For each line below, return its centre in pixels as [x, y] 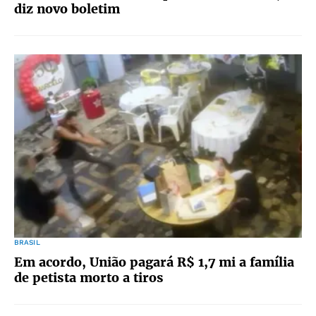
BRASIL [27, 242]
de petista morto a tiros [89, 278]
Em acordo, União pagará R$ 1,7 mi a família [154, 262]
